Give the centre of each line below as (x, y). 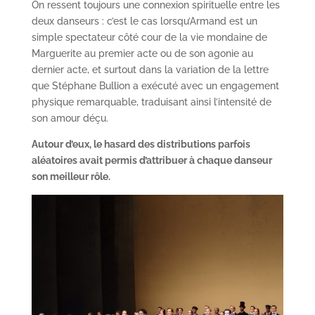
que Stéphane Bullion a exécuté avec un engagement (155, 85)
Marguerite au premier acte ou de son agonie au (142, 53)
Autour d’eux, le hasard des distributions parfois (141, 144)
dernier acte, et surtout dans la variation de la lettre (150, 69)
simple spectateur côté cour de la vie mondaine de (149, 37)
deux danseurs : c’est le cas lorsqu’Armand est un (144, 21)
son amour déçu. (70, 118)
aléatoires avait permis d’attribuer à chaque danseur (152, 160)
